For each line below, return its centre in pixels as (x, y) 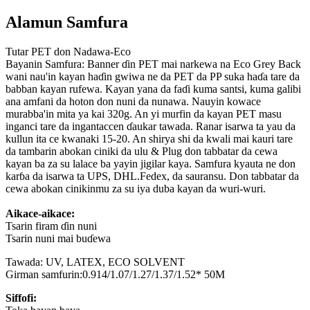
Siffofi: (21, 298)
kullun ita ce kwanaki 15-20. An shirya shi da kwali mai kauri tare (149, 139)
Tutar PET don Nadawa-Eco (68, 52)
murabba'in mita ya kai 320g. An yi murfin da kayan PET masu (144, 114)
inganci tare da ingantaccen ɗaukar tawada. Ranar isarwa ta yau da (151, 127)
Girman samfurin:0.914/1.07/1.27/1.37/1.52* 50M (115, 275)
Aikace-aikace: (40, 214)
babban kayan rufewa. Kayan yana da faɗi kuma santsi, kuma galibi (153, 89)
